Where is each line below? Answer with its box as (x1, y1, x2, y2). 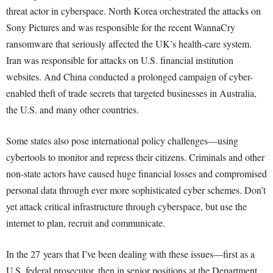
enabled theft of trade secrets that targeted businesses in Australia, (6, 87, 257, 99)
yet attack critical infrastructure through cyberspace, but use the (6, 200, 247, 213)
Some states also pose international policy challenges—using (6, 134, 238, 147)
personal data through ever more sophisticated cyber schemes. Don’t (6, 183, 266, 196)
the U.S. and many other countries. (6, 103, 139, 116)
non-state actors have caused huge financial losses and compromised (6, 167, 267, 180)
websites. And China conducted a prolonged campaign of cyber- (6, 70, 253, 83)
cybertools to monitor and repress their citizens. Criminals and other (6, 151, 264, 163)
